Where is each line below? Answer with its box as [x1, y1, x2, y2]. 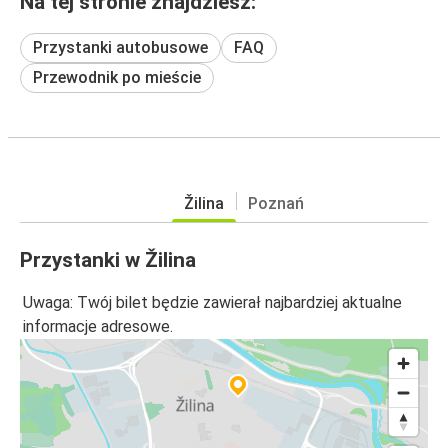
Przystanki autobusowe [33, 37, 208, 57]
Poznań [248, 193, 304, 213]
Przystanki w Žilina [20, 247, 196, 272]
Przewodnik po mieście [33, 67, 201, 87]
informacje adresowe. [23, 317, 173, 337]
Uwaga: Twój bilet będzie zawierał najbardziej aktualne [23, 293, 402, 313]
